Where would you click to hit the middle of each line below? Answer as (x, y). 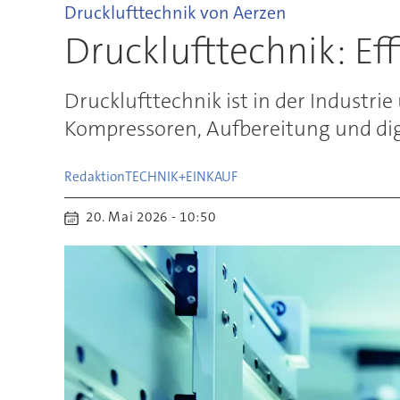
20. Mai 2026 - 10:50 (154, 217)
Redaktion (94, 177)
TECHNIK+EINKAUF (181, 177)
